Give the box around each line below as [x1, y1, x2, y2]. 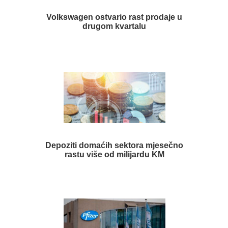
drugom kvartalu [82, 21, 146, 31]
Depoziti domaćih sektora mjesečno [45, 140, 183, 150]
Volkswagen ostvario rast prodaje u [46, 12, 182, 21]
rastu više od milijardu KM [64, 150, 164, 159]
